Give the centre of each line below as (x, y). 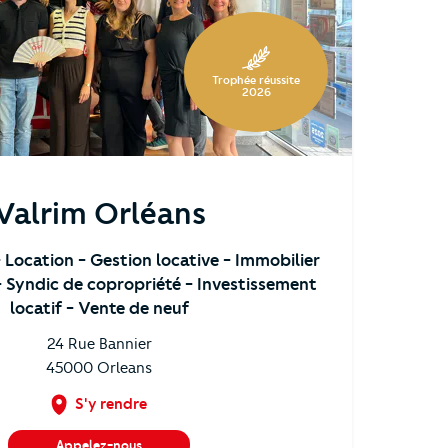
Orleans (124, 368)
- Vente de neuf (127, 308)
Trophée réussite (256, 80)
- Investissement (250, 284)
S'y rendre (110, 404)
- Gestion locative (150, 260)
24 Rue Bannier (99, 344)
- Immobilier (271, 260)
